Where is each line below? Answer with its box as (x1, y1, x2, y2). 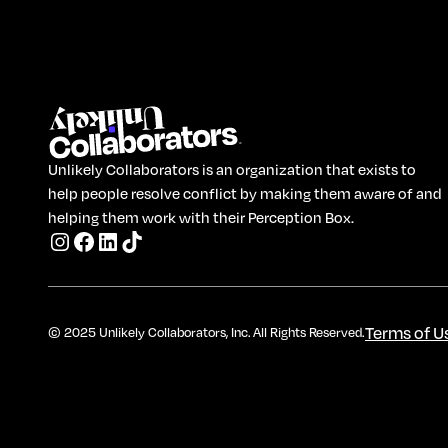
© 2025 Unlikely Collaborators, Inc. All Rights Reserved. (48, 323, 365, 341)
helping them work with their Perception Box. (48, 207, 354, 228)
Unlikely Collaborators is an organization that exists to (48, 159, 416, 180)
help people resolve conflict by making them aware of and (48, 183, 442, 204)
